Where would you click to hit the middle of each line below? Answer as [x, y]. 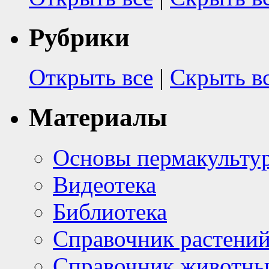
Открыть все [91, 77]
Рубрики [79, 37]
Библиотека [110, 212]
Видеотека [104, 185]
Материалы [98, 118]
